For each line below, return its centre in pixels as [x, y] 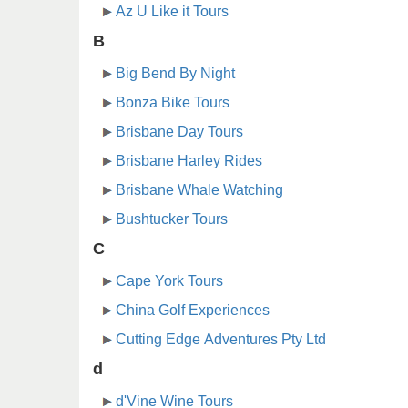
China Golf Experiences [193, 311]
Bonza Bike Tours [173, 103]
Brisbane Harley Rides [189, 161]
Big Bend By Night [175, 74]
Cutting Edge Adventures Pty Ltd [221, 340]
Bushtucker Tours [172, 219]
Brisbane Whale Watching [199, 190]
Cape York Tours [169, 281]
